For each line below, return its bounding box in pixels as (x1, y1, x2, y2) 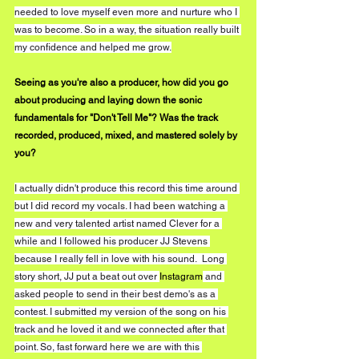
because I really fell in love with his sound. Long (14, 252, 227, 264)
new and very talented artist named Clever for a (14, 217, 222, 229)
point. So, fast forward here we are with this (14, 341, 202, 353)
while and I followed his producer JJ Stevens (14, 235, 210, 247)
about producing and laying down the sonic (14, 94, 204, 106)
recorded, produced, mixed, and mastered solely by (14, 129, 240, 141)
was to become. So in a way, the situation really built (14, 23, 241, 35)
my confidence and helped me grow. (14, 41, 171, 53)
